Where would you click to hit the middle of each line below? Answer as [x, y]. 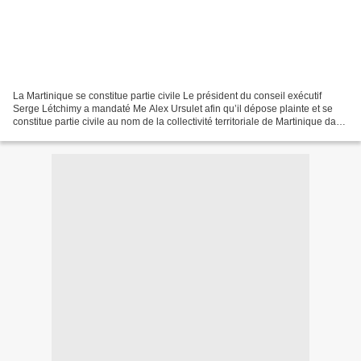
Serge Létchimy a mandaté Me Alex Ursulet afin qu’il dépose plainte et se [173, 109]
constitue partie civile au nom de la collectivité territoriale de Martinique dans [180, 122]
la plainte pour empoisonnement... [87, 135]
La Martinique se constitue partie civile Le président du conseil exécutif [167, 96]
